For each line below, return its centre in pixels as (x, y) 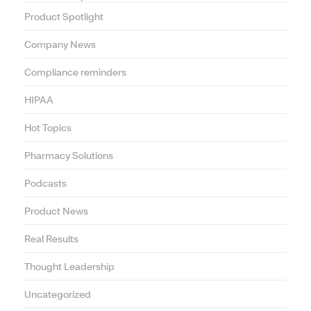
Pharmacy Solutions (69, 155)
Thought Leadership (69, 267)
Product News (56, 211)
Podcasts (45, 183)
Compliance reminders (75, 72)
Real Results (51, 239)
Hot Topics (48, 128)
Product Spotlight (64, 17)
